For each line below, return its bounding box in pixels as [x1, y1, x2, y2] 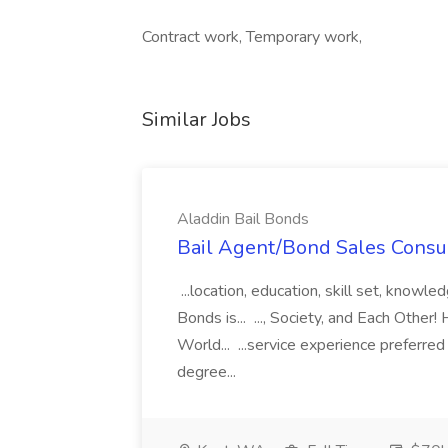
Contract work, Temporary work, [142, 26, 362, 48]
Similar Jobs [142, 106, 251, 133]
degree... [177, 361, 240, 383]
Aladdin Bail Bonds [177, 208, 309, 230]
